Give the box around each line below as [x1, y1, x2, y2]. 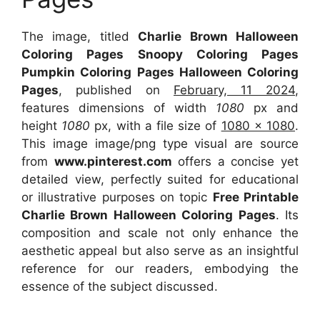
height [21, 118, 62, 133]
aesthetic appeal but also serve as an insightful [21, 243, 299, 258]
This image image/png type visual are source [21, 136, 299, 151]
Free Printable [212, 189, 299, 204]
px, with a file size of [94, 118, 221, 133]
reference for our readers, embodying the [21, 261, 299, 276]
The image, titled [21, 29, 139, 44]
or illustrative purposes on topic [21, 189, 213, 204]
